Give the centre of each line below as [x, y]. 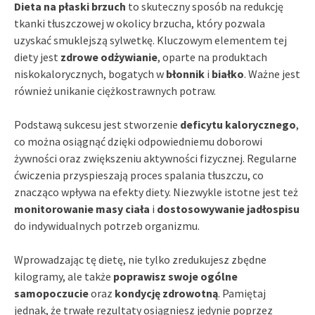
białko [228, 73]
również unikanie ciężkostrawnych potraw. [115, 90]
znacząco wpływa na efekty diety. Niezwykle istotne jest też [156, 192]
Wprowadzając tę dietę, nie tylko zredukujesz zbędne [140, 259]
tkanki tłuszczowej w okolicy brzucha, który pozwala [140, 23]
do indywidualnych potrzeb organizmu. [107, 225]
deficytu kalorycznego [238, 124]
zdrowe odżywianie [109, 57]
